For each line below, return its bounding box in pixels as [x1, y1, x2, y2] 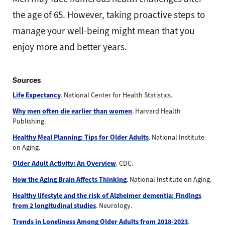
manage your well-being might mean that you [13, 24, 194, 37]
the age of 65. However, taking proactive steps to [13, 8, 205, 21]
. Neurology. [96, 200, 132, 210]
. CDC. [116, 158, 133, 168]
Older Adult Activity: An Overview [13, 158, 116, 168]
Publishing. [13, 116, 46, 126]
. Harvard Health [132, 106, 181, 116]
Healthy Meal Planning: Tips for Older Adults [13, 132, 149, 142]
